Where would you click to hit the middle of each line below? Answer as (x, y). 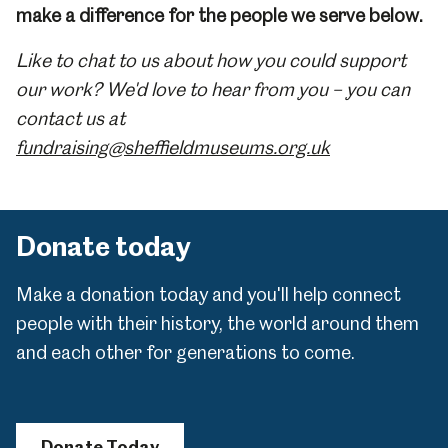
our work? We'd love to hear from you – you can (213, 89)
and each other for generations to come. (187, 352)
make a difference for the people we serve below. (219, 15)
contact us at (70, 118)
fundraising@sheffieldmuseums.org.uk (173, 147)
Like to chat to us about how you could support (211, 60)
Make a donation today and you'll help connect (208, 294)
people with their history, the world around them (217, 323)
